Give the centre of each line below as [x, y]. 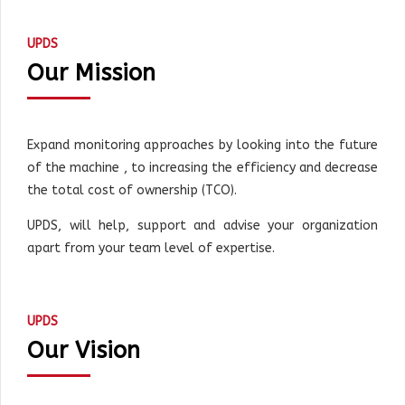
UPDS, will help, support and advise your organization [202, 225]
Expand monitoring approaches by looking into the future [202, 145]
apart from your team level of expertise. [151, 248]
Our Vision [84, 350]
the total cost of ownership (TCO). [132, 190]
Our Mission [91, 74]
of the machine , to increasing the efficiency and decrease [202, 167]
